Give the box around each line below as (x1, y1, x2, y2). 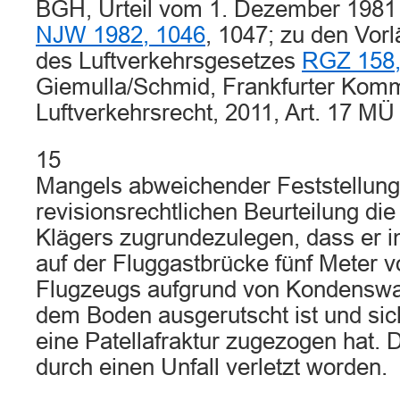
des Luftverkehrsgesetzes (36, 48, 302, 73)
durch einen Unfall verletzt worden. (36, 354, 387, 379)
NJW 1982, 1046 (36, 22, 205, 47)
